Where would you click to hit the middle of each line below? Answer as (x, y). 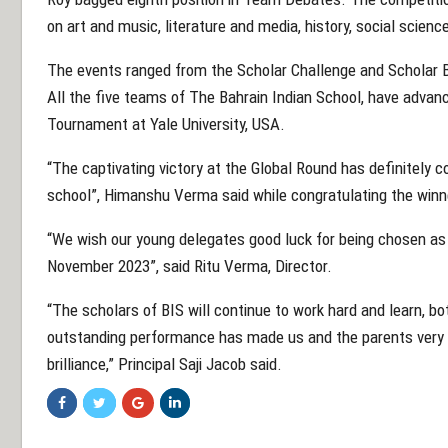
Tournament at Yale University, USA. (166, 124)
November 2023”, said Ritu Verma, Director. (189, 266)
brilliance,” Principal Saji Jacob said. (164, 364)
